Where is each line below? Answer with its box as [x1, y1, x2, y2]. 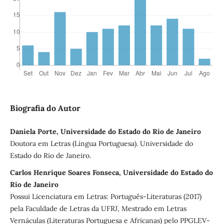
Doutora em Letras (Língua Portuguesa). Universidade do [9, 138, 193, 148]
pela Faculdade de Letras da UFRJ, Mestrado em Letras [9, 203, 186, 213]
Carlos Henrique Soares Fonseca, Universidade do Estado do [9, 167, 213, 177]
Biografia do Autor [9, 102, 80, 113]
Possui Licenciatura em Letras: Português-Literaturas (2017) [9, 191, 201, 201]
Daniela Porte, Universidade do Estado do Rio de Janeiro [9, 126, 201, 136]
